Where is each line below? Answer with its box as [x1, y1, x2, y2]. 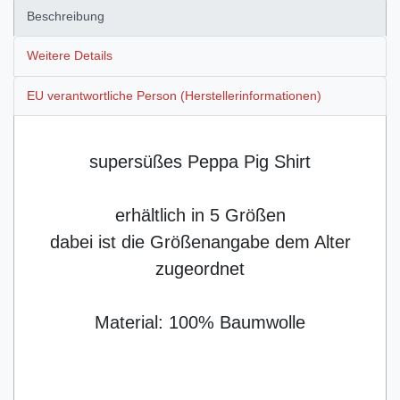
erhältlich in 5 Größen [114, 204, 286, 225]
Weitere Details [27, 48, 112, 63]
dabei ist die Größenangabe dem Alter [49, 231, 351, 252]
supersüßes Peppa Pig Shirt [89, 151, 311, 171]
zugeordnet [155, 258, 245, 279]
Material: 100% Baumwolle [95, 312, 305, 332]
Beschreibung [27, 9, 104, 24]
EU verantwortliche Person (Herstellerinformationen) [27, 87, 321, 103]
